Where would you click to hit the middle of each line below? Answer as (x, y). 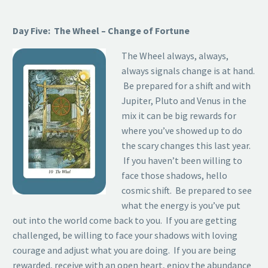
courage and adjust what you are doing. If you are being (124, 250)
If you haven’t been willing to (182, 161)
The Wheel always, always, (175, 56)
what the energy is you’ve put (181, 205)
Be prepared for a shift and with (186, 86)
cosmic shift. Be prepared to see (186, 191)
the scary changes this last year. (186, 146)
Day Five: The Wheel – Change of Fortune (101, 30)
